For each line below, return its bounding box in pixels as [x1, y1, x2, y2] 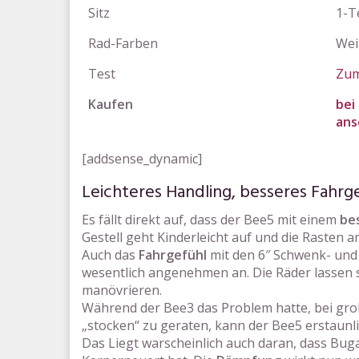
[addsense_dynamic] [82, 150, 202, 167]
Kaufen [88, 95, 133, 113]
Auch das [82, 246, 139, 264]
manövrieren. [82, 281, 162, 299]
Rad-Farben [88, 34, 158, 52]
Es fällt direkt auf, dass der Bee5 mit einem [82, 211, 340, 228]
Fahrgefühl [139, 246, 207, 264]
